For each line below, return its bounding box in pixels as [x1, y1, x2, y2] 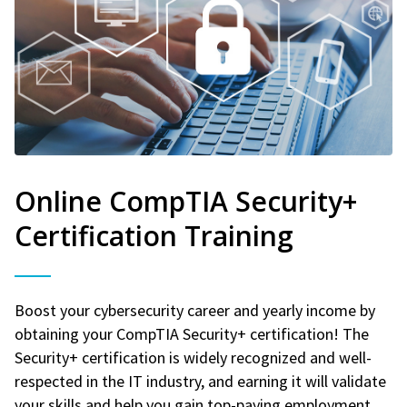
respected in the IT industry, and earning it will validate [15, 370, 386, 392]
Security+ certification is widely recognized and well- [15, 346, 372, 368]
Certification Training [15, 216, 293, 254]
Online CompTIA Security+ [15, 182, 357, 220]
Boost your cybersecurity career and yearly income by [15, 299, 375, 321]
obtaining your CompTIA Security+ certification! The [15, 323, 369, 344]
